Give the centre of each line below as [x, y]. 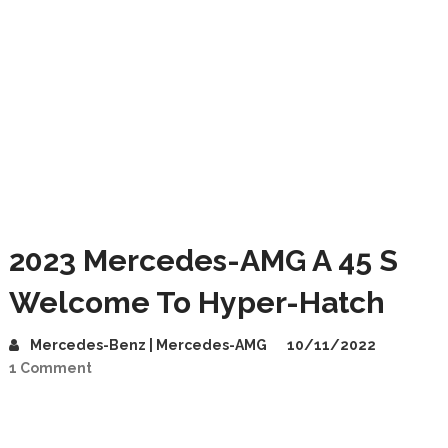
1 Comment [50, 368]
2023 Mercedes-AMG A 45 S [203, 260]
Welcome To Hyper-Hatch [196, 302]
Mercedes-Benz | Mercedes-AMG [148, 345]
